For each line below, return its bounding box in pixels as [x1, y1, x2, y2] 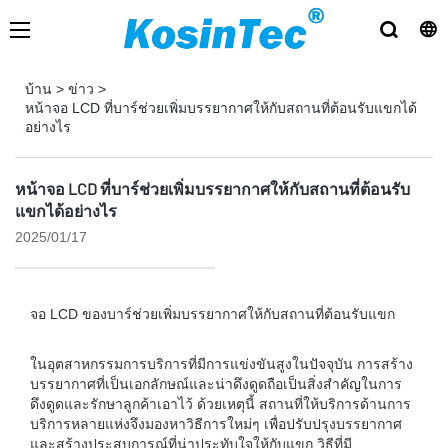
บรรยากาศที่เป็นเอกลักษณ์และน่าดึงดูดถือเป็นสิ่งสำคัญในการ [30, 376, 402, 392]
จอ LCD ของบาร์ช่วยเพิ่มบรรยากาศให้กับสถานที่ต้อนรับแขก [30, 306, 395, 322]
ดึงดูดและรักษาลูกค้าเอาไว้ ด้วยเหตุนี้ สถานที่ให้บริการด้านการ [30, 396, 411, 412]
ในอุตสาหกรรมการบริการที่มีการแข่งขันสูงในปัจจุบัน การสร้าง [30, 356, 413, 372]
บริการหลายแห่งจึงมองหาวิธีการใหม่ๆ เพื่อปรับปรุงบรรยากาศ [30, 416, 402, 432]
